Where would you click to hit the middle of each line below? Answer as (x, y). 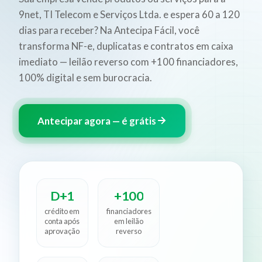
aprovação (62, 231)
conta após (62, 221)
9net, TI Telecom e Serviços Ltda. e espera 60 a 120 (129, 14)
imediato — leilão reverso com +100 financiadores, (128, 61)
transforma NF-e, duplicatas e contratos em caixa (126, 46)
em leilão (129, 221)
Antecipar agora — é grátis (97, 120)
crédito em (62, 211)
